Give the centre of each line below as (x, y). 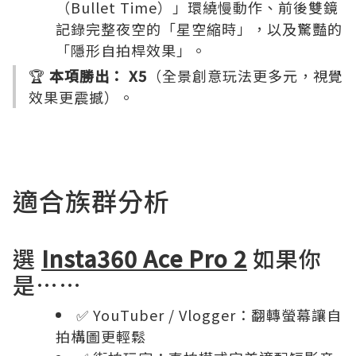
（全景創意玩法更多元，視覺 (245, 75)
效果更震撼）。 (81, 97)
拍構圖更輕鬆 (101, 336)
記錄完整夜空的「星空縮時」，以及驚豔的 (199, 29)
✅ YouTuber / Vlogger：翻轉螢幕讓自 (209, 315)
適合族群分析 (91, 200)
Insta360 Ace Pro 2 (144, 258)
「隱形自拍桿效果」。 (131, 50)
